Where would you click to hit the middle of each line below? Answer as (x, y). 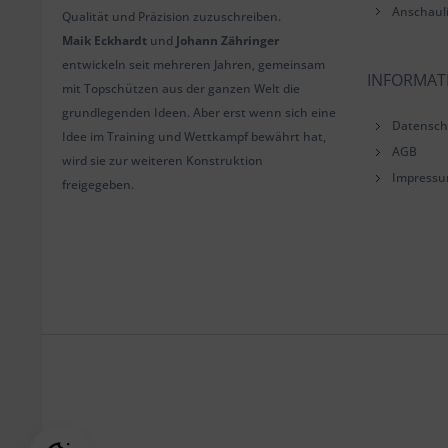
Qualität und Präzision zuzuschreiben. (171, 16)
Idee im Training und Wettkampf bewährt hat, (194, 136)
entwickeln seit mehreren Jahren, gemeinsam (193, 64)
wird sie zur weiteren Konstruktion (162, 160)
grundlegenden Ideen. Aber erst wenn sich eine (199, 112)
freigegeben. (98, 184)
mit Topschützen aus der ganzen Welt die (181, 88)
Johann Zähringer (227, 40)
